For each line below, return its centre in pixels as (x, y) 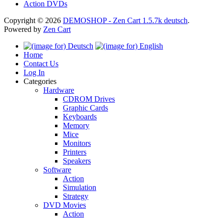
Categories (40, 81)
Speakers (77, 161)
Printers (75, 152)
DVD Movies (65, 205)
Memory (76, 125)
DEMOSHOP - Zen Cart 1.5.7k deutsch (125, 20)
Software (57, 169)
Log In (34, 72)
